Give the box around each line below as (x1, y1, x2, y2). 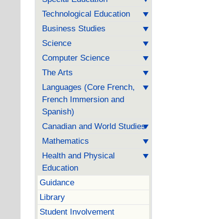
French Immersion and (42, 94, 124, 104)
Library (39, 192, 65, 202)
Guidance (39, 177, 74, 187)
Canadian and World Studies (42, 121, 146, 131)
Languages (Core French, (42, 82, 135, 92)
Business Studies (42, 23, 106, 33)
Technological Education (42, 9, 130, 19)
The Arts (42, 67, 73, 77)
